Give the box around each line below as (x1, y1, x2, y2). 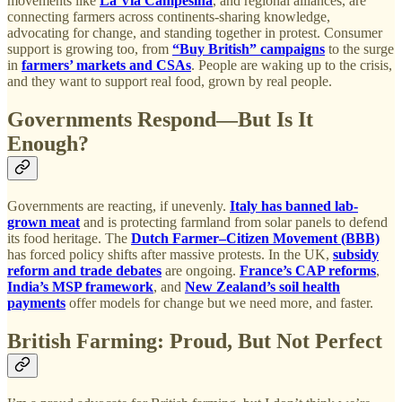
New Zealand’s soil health (185, 279, 340, 295)
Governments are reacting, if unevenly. (7, 198, 230, 214)
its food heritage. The (7, 231, 131, 247)
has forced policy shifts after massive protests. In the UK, (7, 247, 333, 263)
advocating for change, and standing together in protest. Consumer (7, 25, 382, 41)
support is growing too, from (7, 41, 172, 57)
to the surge (325, 41, 394, 57)
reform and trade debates (7, 263, 162, 279)
